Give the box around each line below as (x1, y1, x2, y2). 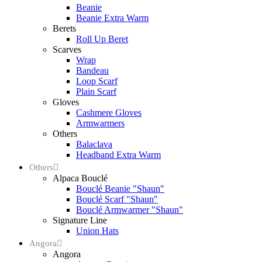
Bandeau (76, 65, 109, 75)
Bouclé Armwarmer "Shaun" (76, 205, 183, 215)
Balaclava (76, 139, 112, 149)
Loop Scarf (76, 76, 118, 86)
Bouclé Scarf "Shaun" (76, 194, 158, 204)
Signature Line (53, 215, 107, 225)
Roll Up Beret (76, 34, 128, 44)
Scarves (53, 44, 81, 54)
